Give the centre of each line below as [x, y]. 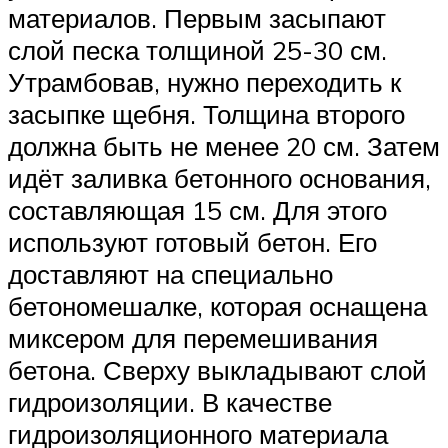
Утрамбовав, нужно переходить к [204, 81]
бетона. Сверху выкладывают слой [217, 369]
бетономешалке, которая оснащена [217, 305]
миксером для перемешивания [193, 337]
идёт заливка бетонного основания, [219, 177]
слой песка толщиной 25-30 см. [197, 49]
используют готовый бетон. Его [192, 241]
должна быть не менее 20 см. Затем [224, 145]
